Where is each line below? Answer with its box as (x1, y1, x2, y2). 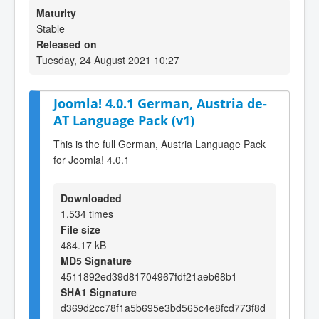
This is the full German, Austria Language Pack (53, 136, 266, 151)
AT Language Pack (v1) (53, 112, 194, 129)
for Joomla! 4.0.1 (53, 152, 130, 167)
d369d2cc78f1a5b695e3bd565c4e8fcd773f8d (61, 300, 266, 315)
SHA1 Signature (61, 284, 137, 299)
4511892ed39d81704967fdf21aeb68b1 (61, 268, 237, 283)
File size (61, 221, 100, 236)
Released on (36, 37, 97, 51)
